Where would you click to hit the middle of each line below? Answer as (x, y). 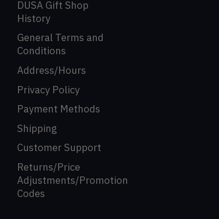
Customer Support (59, 148)
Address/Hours (52, 70)
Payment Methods (59, 109)
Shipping (37, 128)
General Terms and (60, 38)
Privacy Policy (48, 89)
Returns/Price (49, 167)
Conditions (42, 51)
